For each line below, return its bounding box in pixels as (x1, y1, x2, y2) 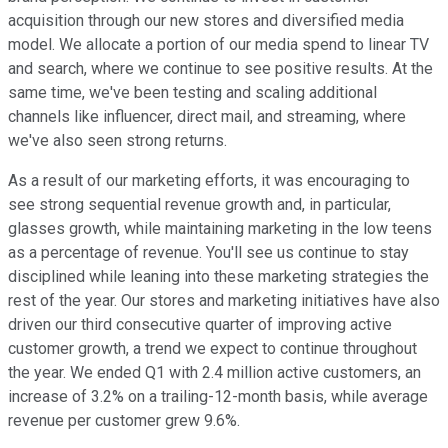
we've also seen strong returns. (8, 131, 227, 151)
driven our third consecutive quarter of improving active (8, 315, 392, 335)
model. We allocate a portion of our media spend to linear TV (8, 35, 429, 55)
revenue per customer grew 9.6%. (8, 411, 240, 431)
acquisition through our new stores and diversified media (8, 11, 404, 31)
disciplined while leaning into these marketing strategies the (8, 267, 429, 287)
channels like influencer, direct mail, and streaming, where (8, 107, 406, 127)
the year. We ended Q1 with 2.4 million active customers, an (8, 363, 421, 383)
